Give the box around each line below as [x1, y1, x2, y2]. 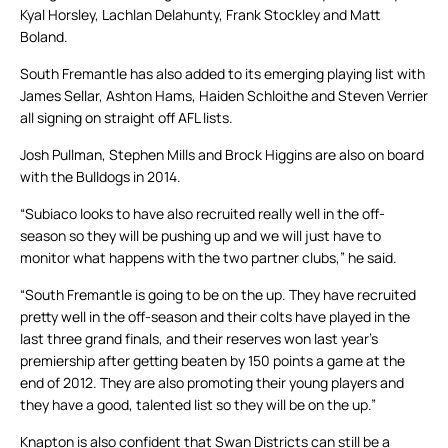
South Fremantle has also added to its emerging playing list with [20, 64, 425, 84]
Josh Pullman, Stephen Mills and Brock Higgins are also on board [20, 145, 424, 165]
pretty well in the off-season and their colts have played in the [20, 307, 410, 327]
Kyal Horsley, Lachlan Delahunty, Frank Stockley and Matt [20, 5, 380, 25]
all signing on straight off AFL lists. [20, 108, 233, 128]
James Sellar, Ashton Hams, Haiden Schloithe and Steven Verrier [20, 86, 428, 106]
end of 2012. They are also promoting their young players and [20, 373, 404, 393]
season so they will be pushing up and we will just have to [20, 226, 381, 246]
